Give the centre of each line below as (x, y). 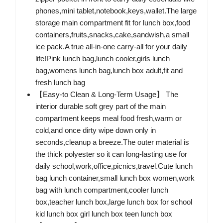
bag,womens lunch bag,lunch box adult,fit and (109, 71)
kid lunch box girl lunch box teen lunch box (104, 214)
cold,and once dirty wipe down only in (96, 130)
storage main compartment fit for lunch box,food (113, 23)
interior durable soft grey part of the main (101, 107)
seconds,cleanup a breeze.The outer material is (112, 142)
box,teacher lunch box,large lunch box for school (114, 202)
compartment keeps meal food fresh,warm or (109, 118)
